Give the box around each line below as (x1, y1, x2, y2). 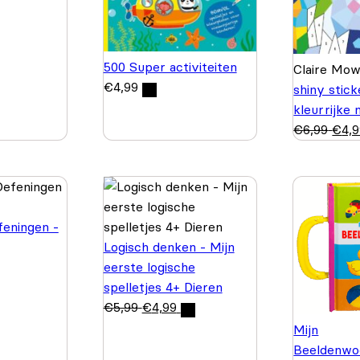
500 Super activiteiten (103, 59, 237, 76)
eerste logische (103, 258, 195, 275)
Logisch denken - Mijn (103, 238, 235, 255)
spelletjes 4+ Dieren (103, 278, 223, 295)
